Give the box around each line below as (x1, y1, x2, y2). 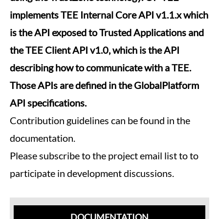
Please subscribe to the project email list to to (10, 150, 198, 161)
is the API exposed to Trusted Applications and (10, 26, 204, 38)
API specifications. (10, 97, 87, 109)
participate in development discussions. (10, 167, 174, 179)
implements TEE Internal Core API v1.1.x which (10, 9, 208, 21)
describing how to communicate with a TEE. (10, 62, 191, 73)
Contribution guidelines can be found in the (10, 114, 190, 126)
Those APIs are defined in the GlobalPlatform (10, 79, 199, 91)
